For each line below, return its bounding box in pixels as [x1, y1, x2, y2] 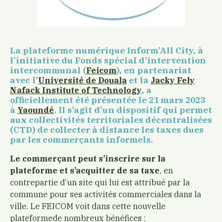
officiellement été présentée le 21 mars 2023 [10, 94, 205, 106]
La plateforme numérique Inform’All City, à [10, 44, 203, 56]
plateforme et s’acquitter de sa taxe [10, 165, 160, 175]
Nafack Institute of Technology [10, 84, 142, 95]
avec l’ [10, 74, 38, 86]
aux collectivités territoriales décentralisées [10, 113, 212, 125]
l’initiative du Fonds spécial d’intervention [10, 54, 206, 66]
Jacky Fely [151, 74, 195, 85]
